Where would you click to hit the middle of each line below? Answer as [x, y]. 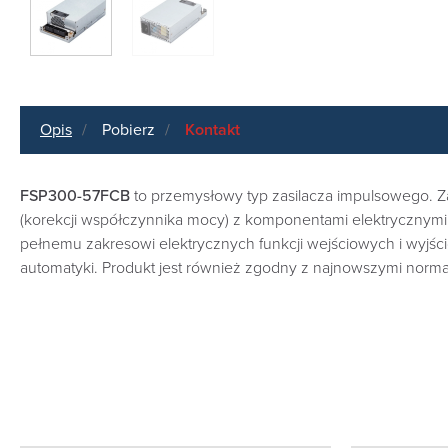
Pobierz [128, 130]
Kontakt [212, 130]
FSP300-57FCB [75, 196]
